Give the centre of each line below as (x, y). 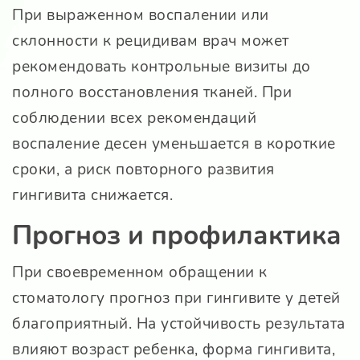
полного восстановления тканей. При (152, 93)
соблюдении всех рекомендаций (134, 119)
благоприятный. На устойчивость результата (179, 324)
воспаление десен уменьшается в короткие (174, 144)
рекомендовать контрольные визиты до (162, 67)
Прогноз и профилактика (177, 236)
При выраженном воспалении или (141, 16)
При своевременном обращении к (140, 273)
